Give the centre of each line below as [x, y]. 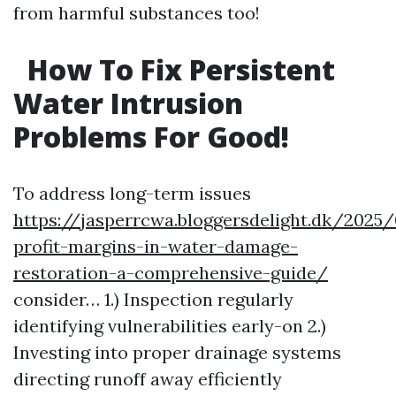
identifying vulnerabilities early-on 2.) [170, 326]
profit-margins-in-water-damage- [156, 246]
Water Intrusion [128, 103]
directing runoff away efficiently [148, 379]
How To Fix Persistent [178, 69]
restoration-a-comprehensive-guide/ [171, 273]
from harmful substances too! [137, 13]
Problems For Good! [151, 137]
